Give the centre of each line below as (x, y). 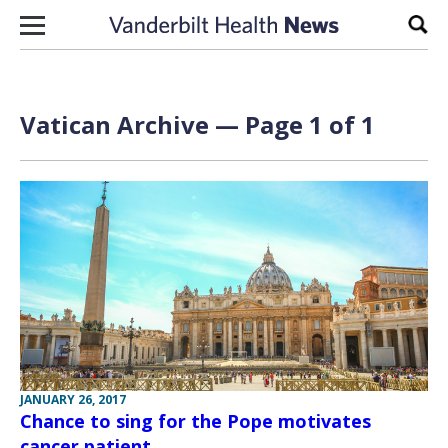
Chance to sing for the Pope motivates (195, 420)
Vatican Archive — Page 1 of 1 (197, 124)
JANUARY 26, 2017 (73, 399)
